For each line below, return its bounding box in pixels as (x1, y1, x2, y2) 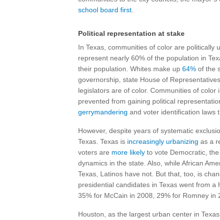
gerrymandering (78, 108, 128, 116)
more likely (111, 148, 145, 156)
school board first (78, 6, 132, 14)
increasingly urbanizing (127, 137, 198, 145)
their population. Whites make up (78, 65, 182, 73)
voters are (78, 148, 111, 156)
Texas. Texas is (78, 137, 127, 145)
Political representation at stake (78, 29, 185, 37)
